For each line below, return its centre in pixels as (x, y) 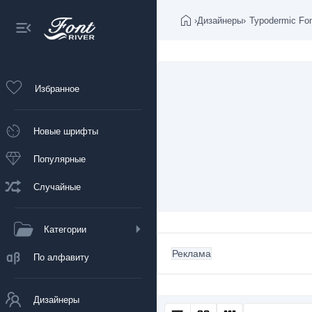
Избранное (57, 88)
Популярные (60, 159)
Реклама (192, 253)
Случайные (57, 187)
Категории (65, 229)
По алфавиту (61, 257)
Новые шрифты (66, 131)
